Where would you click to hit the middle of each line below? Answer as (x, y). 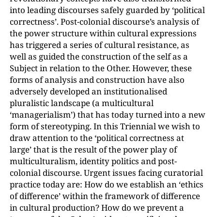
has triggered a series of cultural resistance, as (100, 45)
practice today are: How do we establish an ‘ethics (107, 184)
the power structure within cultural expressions (103, 33)
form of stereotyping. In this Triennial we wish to (105, 126)
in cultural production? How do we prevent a (97, 208)
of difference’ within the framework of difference (105, 196)
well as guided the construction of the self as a (99, 56)
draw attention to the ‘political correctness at (97, 138)
